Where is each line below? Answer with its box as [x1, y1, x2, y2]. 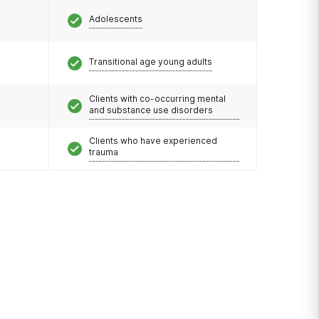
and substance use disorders [88, 104, 213, 115]
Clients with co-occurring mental [88, 93, 226, 104]
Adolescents [88, 13, 142, 24]
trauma [88, 147, 118, 157]
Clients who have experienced [88, 135, 217, 146]
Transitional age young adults [88, 56, 212, 67]
